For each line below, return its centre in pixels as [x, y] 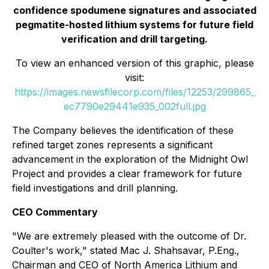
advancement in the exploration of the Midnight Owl [130, 159]
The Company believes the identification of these [123, 131]
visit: [134, 78]
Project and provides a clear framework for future [127, 174]
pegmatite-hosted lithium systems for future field [134, 25]
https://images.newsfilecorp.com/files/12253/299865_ [134, 92]
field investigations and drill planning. [95, 188]
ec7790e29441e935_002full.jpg [134, 107]
